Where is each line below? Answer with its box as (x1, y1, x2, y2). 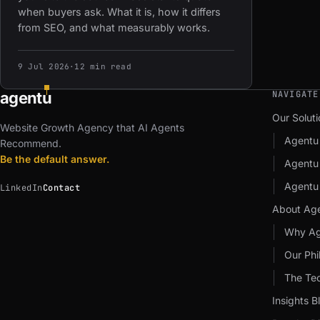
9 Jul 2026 (18, 61, 70, 71)
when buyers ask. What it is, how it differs (18, 6, 221, 18)
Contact (42, 182, 81, 194)
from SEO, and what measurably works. (18, 21, 210, 34)
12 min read (74, 61, 131, 71)
